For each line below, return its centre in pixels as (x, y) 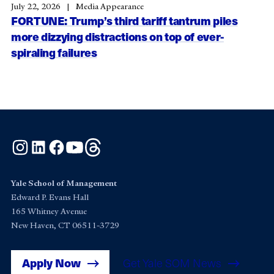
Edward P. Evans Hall (50, 198)
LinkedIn (66, 144)
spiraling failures (54, 52)
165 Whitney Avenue (49, 212)
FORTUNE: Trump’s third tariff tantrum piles (124, 20)
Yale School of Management (64, 183)
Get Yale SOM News (172, 262)
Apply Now (52, 262)
